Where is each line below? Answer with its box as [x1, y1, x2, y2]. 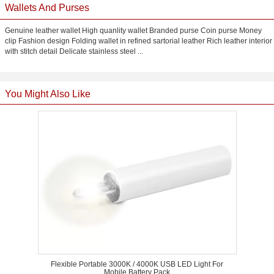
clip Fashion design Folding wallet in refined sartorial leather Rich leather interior [5, 37, 272, 45]
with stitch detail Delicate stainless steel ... [5, 47, 143, 56]
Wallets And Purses [5, 2, 89, 13]
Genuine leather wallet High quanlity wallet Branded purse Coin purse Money [5, 26, 262, 35]
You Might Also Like [5, 89, 91, 99]
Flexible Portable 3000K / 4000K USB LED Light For [51, 260, 223, 268]
